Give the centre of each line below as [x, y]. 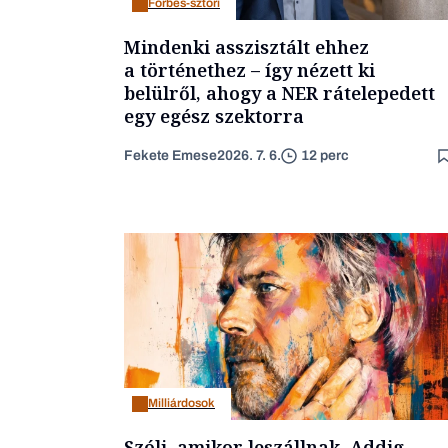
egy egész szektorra [214, 115]
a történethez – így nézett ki [249, 69]
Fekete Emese [170, 155]
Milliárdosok [181, 403]
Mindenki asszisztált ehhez [246, 46]
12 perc [325, 156]
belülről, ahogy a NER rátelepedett [279, 92]
